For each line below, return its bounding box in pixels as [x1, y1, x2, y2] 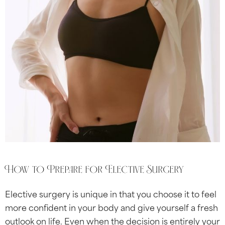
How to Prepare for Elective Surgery [5, 160, 184, 179]
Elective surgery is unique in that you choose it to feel [5, 186, 216, 200]
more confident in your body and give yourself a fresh [5, 200, 218, 213]
